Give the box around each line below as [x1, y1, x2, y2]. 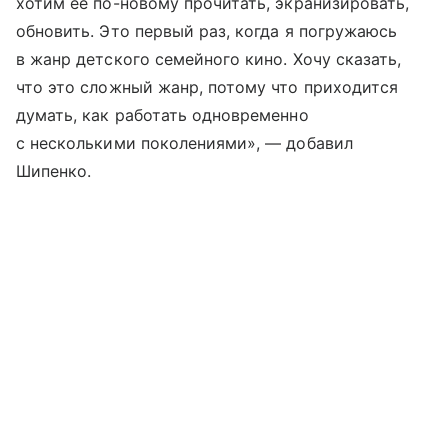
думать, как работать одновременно [16, 105, 309, 126]
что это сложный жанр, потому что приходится [16, 77, 399, 98]
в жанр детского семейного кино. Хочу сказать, [16, 49, 402, 70]
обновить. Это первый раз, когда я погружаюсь [16, 21, 398, 42]
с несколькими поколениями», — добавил [16, 133, 353, 154]
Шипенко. [16, 161, 92, 182]
